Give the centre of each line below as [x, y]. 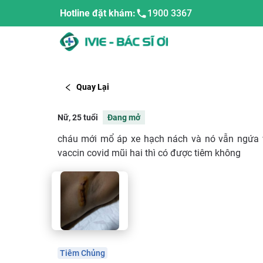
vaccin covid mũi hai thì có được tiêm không [149, 153]
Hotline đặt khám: [98, 13]
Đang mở [124, 117]
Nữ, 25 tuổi [77, 117]
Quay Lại [93, 87]
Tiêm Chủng [82, 253]
